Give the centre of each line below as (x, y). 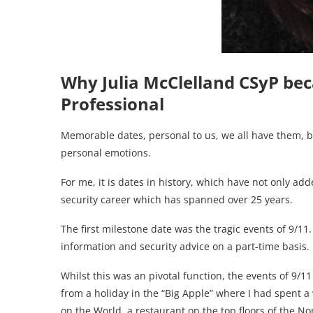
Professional (112, 103)
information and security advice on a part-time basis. (185, 246)
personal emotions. (106, 152)
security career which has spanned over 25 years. (177, 199)
